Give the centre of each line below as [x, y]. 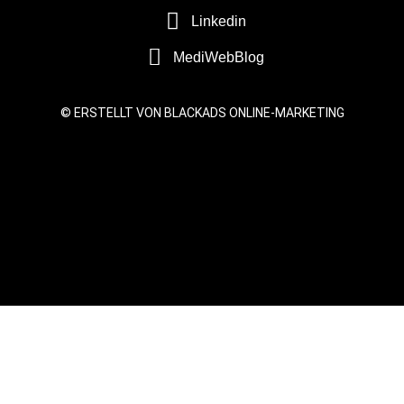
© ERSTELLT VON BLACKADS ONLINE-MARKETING [202, 112]
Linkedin [218, 21]
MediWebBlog [218, 57]
